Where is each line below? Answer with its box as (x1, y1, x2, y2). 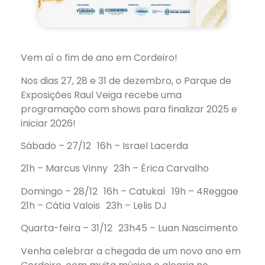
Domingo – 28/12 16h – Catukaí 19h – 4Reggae (21, 184, 244, 198)
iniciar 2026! (21, 116, 76, 130)
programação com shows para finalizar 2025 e (21, 102, 237, 116)
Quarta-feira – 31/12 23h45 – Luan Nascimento (21, 221, 238, 235)
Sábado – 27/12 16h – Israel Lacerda (21, 138, 188, 153)
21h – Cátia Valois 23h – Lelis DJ (21, 198, 167, 212)
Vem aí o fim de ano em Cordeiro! (21, 51, 177, 65)
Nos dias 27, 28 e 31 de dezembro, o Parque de (21, 73, 231, 88)
